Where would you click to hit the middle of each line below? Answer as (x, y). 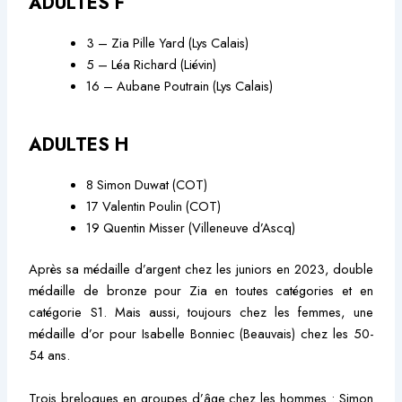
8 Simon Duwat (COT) (147, 185)
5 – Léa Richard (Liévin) (152, 65)
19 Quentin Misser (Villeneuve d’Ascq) (191, 228)
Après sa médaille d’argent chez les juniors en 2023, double (201, 269)
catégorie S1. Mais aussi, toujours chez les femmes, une (201, 312)
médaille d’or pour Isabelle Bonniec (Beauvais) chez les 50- (201, 334)
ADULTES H (79, 145)
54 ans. (50, 355)
